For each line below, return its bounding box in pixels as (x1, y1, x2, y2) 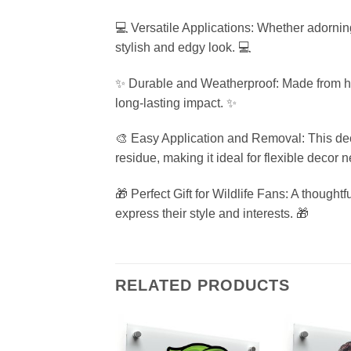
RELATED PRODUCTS (115, 277, 290, 295)
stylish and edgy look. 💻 (115, 40, 251, 54)
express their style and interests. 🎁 (115, 207, 309, 221)
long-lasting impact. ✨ (115, 96, 237, 110)
